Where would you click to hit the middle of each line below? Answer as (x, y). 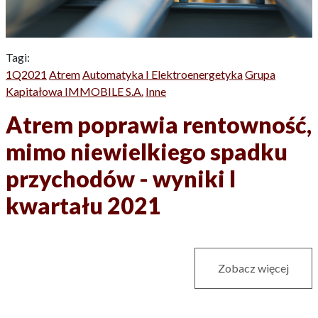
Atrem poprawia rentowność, (159, 124)
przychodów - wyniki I (121, 178)
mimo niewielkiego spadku (147, 151)
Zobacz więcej (253, 268)
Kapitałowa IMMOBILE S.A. (75, 91)
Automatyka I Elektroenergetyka (163, 74)
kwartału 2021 (83, 205)
